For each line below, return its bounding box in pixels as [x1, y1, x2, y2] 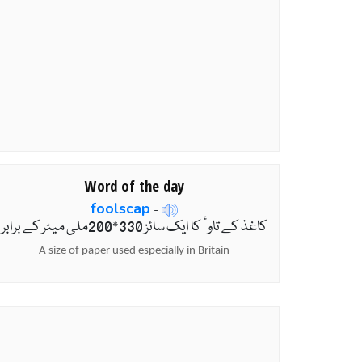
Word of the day [84, 175, 184, 196]
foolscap [90, 198, 150, 218]
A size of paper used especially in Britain [39, 245, 229, 258]
